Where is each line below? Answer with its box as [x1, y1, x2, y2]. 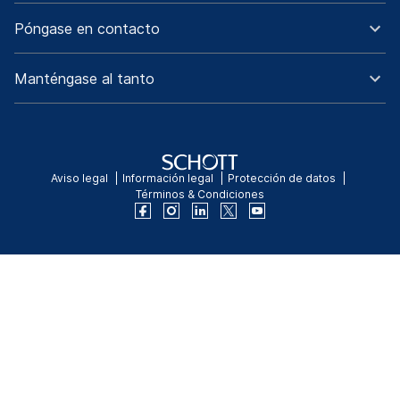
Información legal [121, 171, 213, 186]
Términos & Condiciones [136, 187, 264, 202]
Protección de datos [227, 171, 336, 186]
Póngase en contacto [14, 20, 160, 38]
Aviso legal [50, 171, 108, 186]
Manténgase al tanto [14, 70, 154, 88]
